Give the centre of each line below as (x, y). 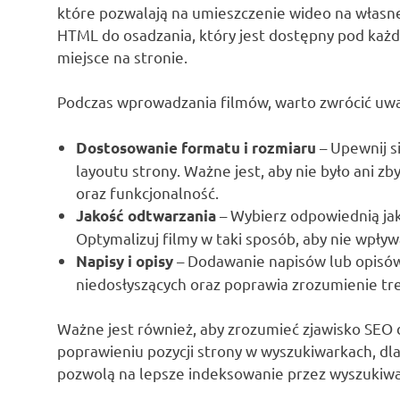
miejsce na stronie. (122, 56)
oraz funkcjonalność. (148, 192)
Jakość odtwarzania (146, 215)
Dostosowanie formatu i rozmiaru (196, 147)
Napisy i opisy (125, 261)
